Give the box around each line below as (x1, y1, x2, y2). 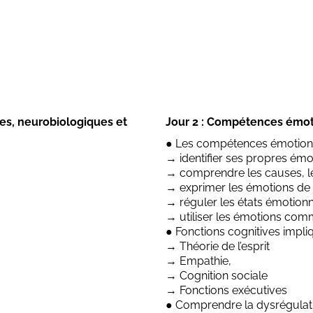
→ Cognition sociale (166, 268, 268, 282)
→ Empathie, (166, 254, 231, 268)
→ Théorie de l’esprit (166, 239, 270, 253)
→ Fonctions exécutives (166, 283, 287, 297)
